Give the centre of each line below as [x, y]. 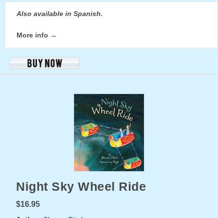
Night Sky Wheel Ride [81, 187]
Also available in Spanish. [60, 13]
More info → [37, 35]
